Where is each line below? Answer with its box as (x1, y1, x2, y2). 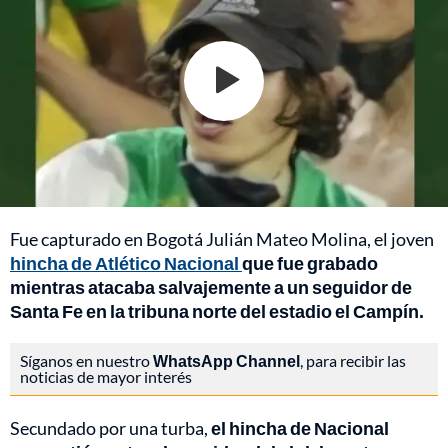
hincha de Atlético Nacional (10, 251, 242, 274)
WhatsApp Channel (153, 350, 300, 370)
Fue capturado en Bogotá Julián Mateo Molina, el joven (10, 227, 434, 250)
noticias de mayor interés (20, 366, 192, 386)
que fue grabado (242, 251, 378, 274)
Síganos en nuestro (20, 350, 153, 370)
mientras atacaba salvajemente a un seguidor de (10, 275, 412, 298)
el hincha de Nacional (211, 416, 389, 439)
